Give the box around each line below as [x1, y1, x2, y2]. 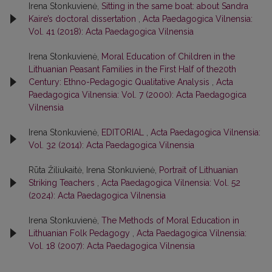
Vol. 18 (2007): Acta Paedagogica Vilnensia [29, 240, 195, 251]
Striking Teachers [29, 177, 97, 188]
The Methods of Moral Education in [101, 215, 239, 225]
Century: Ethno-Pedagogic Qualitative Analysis [29, 76, 212, 87]
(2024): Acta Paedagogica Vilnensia [29, 190, 166, 200]
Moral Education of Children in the [101, 51, 235, 61]
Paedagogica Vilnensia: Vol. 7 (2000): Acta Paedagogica [29, 89, 246, 100]
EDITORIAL [101, 127, 146, 137]
